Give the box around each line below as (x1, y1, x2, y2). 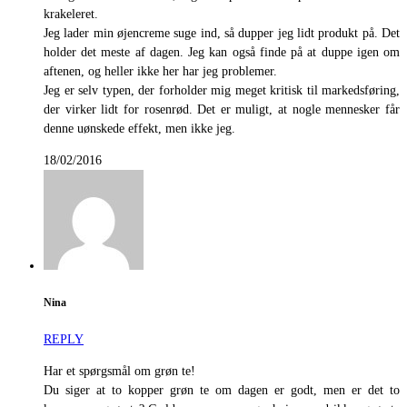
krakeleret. (44, 7, 98, 22)
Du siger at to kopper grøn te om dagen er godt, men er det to (44, 383, 400, 398)
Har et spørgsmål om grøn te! (44, 364, 195, 379)
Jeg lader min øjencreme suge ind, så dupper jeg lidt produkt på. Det (44, 26, 400, 41)
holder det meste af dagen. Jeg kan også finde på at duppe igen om (44, 45, 400, 60)
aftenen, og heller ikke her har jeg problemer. (44, 65, 277, 79)
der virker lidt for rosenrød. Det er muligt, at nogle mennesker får (44, 103, 400, 117)
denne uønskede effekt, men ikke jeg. (44, 122, 235, 136)
